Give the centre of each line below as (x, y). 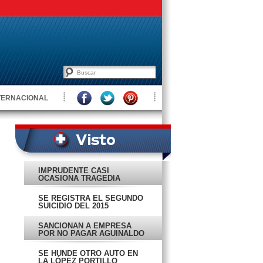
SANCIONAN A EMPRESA (85, 226)
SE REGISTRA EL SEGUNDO (91, 198)
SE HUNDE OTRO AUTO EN (88, 253)
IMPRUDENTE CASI (74, 171)
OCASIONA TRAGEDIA (79, 178)
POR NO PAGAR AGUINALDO (91, 233)
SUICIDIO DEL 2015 (73, 206)
